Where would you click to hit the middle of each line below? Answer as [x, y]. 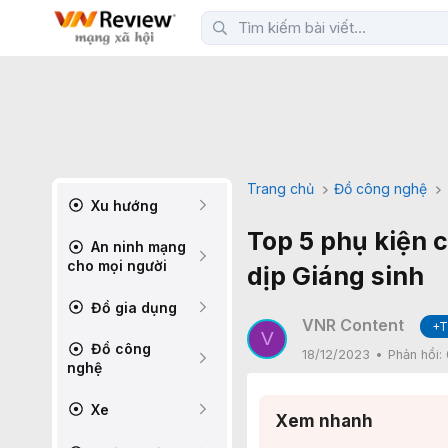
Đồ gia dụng [132, 307]
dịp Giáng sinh [335, 276]
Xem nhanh [324, 421]
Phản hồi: [417, 354]
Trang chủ [280, 188]
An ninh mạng [136, 246]
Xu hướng [122, 205]
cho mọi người [117, 265]
